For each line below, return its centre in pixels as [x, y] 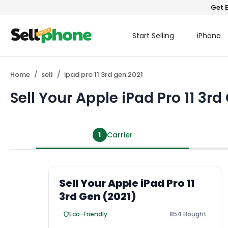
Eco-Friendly [88, 214]
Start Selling [153, 36]
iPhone [209, 36]
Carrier [120, 135]
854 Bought [188, 214]
